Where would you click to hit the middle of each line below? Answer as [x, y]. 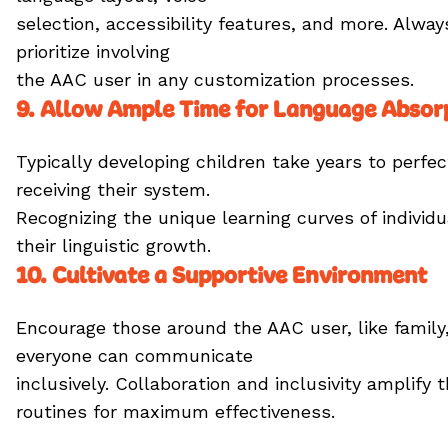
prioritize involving [93, 51]
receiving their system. [113, 189]
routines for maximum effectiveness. [175, 411]
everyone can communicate [134, 355]
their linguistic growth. [113, 245]
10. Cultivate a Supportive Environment [224, 275]
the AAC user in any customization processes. [215, 79]
